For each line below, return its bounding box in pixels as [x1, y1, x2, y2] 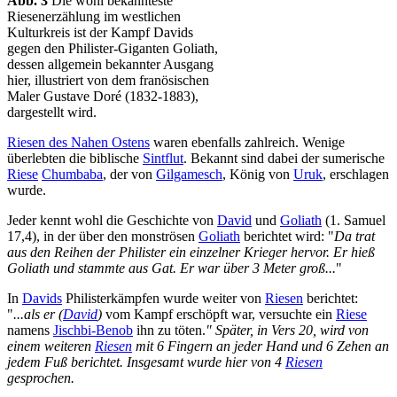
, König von [222, 167, 293, 183]
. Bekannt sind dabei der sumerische [183, 151, 385, 167]
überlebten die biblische [7, 151, 143, 167]
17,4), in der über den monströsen [7, 229, 198, 245]
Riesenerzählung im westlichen [7, 9, 181, 25]
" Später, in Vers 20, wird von [206, 323, 369, 339]
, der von [103, 167, 156, 183]
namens [7, 323, 53, 339]
